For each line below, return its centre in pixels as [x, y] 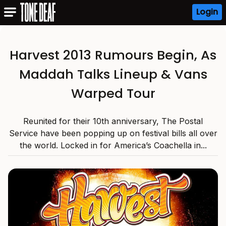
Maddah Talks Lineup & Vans [113, 74]
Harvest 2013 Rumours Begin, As [113, 55]
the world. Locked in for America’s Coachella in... [113, 145]
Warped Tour [113, 93]
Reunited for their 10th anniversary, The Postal [113, 121]
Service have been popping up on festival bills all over [113, 133]
